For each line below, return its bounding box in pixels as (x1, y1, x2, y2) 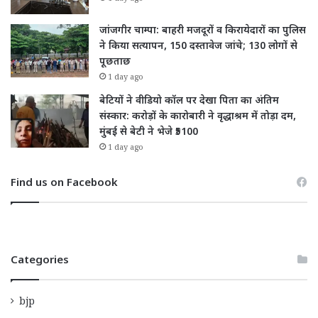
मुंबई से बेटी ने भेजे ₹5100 (99, 125, 198, 139)
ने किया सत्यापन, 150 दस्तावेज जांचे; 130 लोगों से (99, 39, 297, 53)
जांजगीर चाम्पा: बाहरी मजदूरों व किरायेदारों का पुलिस (99, 23, 306, 38)
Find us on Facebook (11, 176, 118, 190)
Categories (11, 253, 69, 268)
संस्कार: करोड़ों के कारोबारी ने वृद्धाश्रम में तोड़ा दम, (99, 109, 296, 124)
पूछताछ (99, 55, 131, 69)
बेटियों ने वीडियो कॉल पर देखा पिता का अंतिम (99, 94, 279, 108)
